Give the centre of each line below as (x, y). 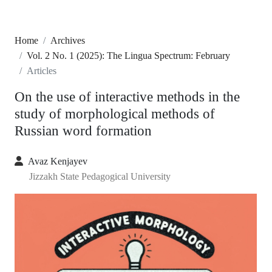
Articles (42, 71)
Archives (68, 41)
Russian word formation (83, 131)
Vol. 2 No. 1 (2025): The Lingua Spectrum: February (128, 56)
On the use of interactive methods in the (127, 97)
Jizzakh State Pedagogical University (100, 177)
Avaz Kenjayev (58, 161)
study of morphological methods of (115, 114)
